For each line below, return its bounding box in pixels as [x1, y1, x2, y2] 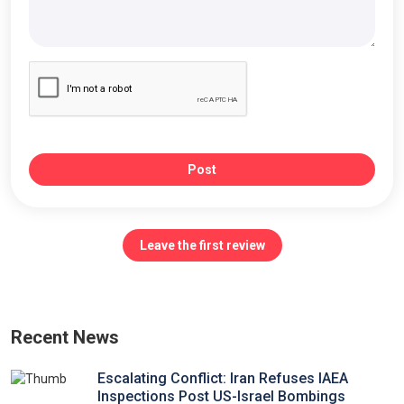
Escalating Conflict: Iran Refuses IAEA [97, 370, 348, 387]
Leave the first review [139, 238, 265, 252]
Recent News [11, 326, 119, 348]
